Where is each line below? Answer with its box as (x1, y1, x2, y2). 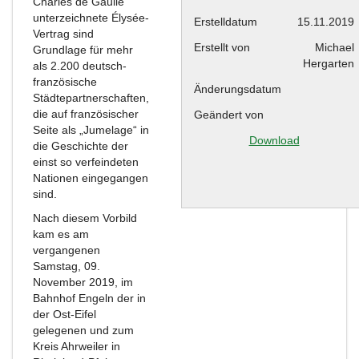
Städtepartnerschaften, (33, 91, 149, 104)
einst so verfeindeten (33, 155, 139, 168)
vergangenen (33, 244, 100, 256)
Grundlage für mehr (33, 43, 133, 56)
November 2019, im (33, 276, 133, 288)
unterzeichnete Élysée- (33, 11, 149, 24)
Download (248, 134, 300, 147)
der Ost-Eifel (33, 308, 96, 321)
